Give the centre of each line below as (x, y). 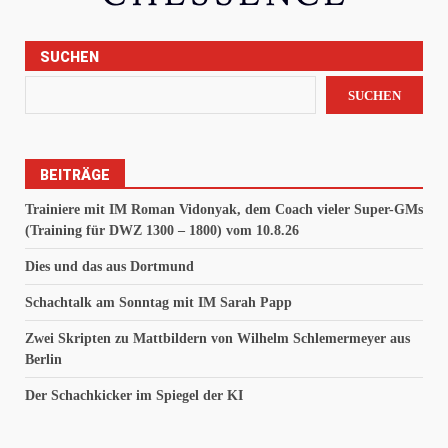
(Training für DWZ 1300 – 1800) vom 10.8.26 (162, 231)
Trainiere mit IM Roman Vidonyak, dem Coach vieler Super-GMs (224, 210)
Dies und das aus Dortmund (109, 267)
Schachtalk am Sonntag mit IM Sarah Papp (158, 303)
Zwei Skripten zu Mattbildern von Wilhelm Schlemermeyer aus (217, 339)
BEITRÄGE (75, 175)
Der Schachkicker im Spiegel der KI (134, 396)
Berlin (43, 360)
